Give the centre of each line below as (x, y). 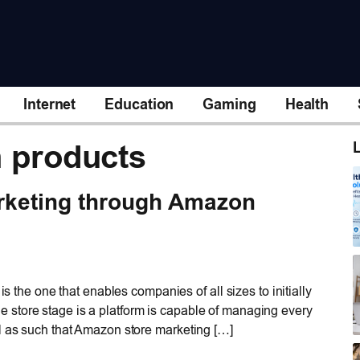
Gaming (229, 104)
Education (139, 104)
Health (307, 104)
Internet (50, 104)
